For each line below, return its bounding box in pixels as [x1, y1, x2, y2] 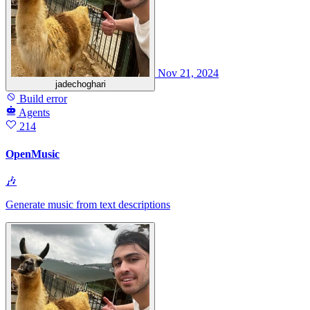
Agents [19, 107, 50, 119]
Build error [17, 93, 67, 105]
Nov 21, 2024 [158, 67, 219, 80]
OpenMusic [6, 147, 60, 160]
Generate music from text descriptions [6, 199, 170, 210]
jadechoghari [55, 79, 106, 90]
